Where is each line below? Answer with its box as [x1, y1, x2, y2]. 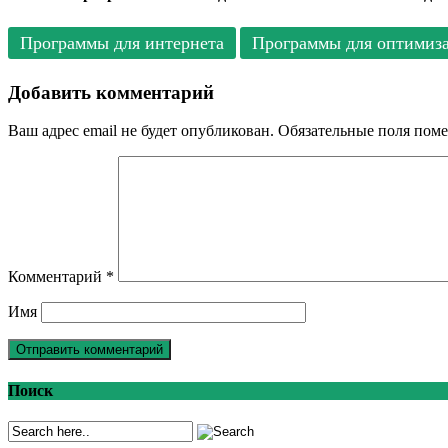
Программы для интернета [20, 33, 224, 53]
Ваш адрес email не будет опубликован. [8, 122, 274, 140]
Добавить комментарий [8, 81, 214, 103]
